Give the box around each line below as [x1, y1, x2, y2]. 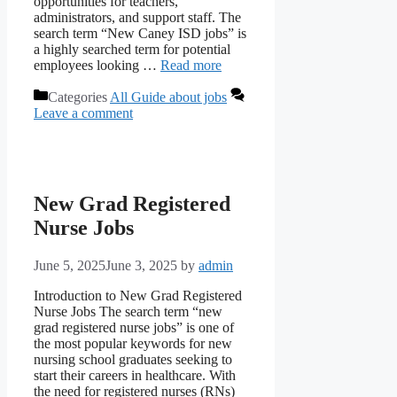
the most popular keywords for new [34, 336, 232, 352]
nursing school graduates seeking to [34, 352, 232, 368]
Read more [160, 58, 222, 74]
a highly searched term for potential [34, 42, 230, 58]
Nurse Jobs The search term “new [34, 304, 222, 320]
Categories [48, 90, 110, 105]
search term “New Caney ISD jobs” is [34, 26, 246, 42]
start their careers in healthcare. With [34, 368, 236, 384]
